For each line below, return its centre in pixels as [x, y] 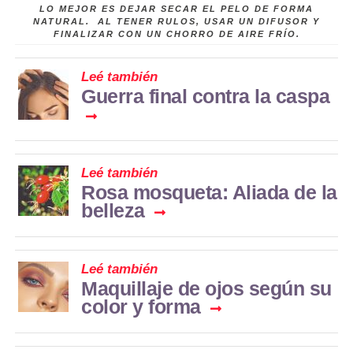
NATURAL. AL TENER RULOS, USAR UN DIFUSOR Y [176, 21]
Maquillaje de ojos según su [206, 288]
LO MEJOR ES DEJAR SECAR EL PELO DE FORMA [176, 8]
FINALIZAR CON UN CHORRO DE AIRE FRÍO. [176, 33]
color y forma [141, 306]
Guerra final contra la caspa [205, 96]
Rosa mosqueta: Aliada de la [209, 192]
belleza [113, 210]
